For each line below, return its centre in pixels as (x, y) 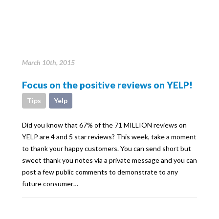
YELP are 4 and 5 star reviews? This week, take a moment (109, 136)
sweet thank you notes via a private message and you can (109, 160)
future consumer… (50, 183)
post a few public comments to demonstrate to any (100, 172)
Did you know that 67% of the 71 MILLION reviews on (104, 125)
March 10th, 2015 (48, 62)
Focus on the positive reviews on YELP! (107, 85)
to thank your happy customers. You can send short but (107, 148)
